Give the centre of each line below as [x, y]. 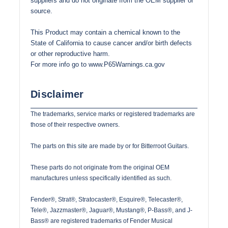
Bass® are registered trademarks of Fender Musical [102, 221]
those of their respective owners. [75, 125]
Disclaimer [57, 94]
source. [41, 11]
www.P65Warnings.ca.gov [127, 65]
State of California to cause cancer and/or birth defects [111, 43]
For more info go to [60, 65]
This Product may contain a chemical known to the [105, 33]
